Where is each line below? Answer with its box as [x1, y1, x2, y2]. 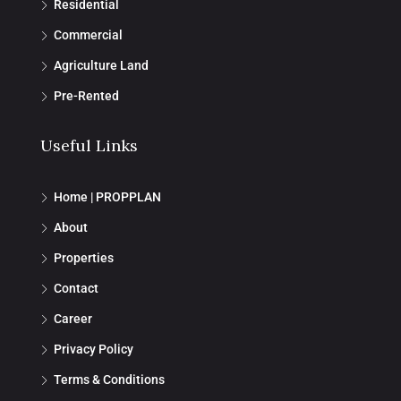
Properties [54, 251, 114, 265]
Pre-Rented [54, 89, 119, 103]
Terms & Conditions [54, 372, 165, 387]
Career [54, 311, 92, 326]
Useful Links [40, 135, 138, 156]
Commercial [54, 28, 123, 42]
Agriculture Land [54, 58, 149, 73]
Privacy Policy [54, 342, 133, 356]
